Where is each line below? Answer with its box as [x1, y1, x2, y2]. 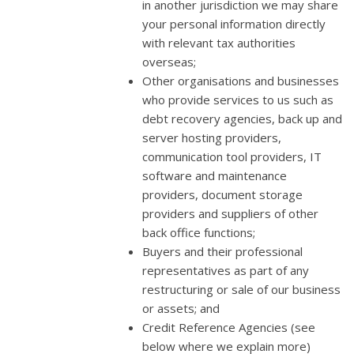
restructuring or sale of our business [142, 281, 341, 297]
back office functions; [142, 224, 255, 240]
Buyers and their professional [142, 243, 303, 259]
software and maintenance [142, 167, 287, 183]
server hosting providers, [142, 129, 281, 145]
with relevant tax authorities [142, 34, 296, 51]
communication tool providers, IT [142, 148, 322, 164]
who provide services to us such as [142, 91, 333, 107]
